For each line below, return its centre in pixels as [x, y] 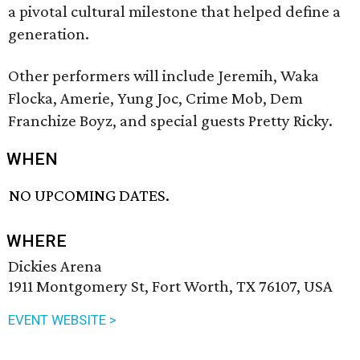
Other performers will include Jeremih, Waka [164, 76]
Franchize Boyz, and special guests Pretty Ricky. [170, 121]
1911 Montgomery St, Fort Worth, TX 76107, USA [170, 286]
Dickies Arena [55, 266]
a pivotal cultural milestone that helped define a [174, 11]
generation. [49, 34]
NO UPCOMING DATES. [90, 196]
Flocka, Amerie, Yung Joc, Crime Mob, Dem [155, 98]
